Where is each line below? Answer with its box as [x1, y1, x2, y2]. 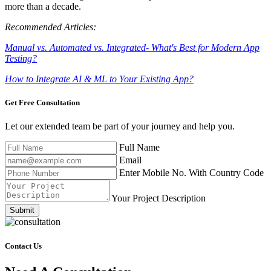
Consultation [36, 98, 80, 108]
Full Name [119, 142, 160, 153]
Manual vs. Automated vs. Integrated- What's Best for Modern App [5, 42, 260, 53]
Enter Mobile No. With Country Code [119, 168, 264, 178]
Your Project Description [111, 193, 206, 204]
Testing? [5, 53, 37, 64]
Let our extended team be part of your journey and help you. [5, 121, 235, 132]
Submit [10, 206, 34, 215]
